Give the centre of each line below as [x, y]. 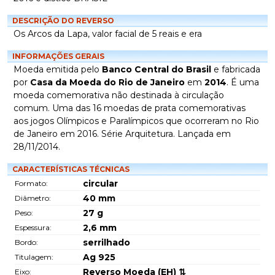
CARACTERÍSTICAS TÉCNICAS [71, 169]
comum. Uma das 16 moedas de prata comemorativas [130, 108]
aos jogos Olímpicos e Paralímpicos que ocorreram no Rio [136, 121]
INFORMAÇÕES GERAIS [58, 56]
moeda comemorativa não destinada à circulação [119, 95]
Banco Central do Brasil [157, 69]
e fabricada [236, 69]
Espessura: [33, 227]
